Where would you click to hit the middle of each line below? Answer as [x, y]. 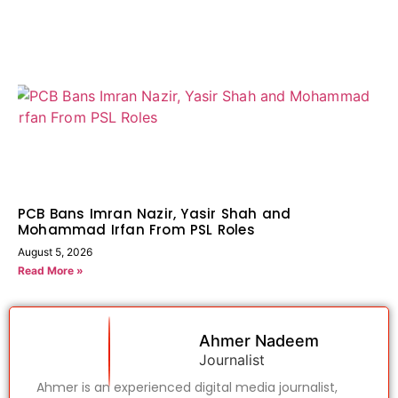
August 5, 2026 [55, 252]
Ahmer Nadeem [259, 341]
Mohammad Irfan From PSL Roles [136, 230]
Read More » [51, 271]
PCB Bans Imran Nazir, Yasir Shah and [155, 214]
